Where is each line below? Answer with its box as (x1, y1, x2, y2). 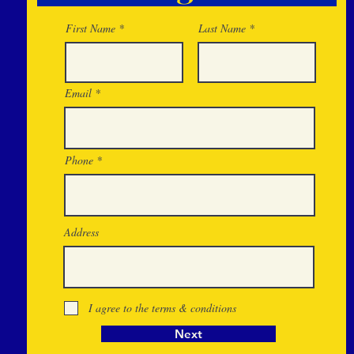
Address (64, 224, 99, 239)
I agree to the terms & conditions (88, 300, 236, 315)
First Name (66, 21, 115, 36)
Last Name (198, 21, 246, 36)
